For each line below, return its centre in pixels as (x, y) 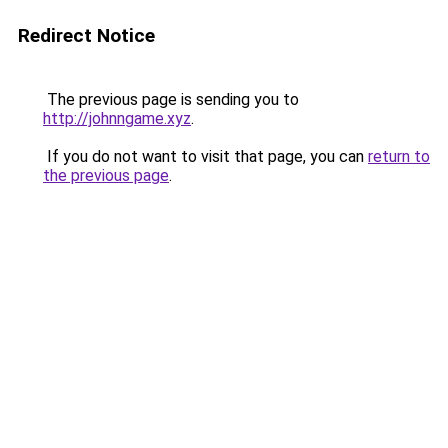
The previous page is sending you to (171, 99)
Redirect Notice (86, 35)
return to (399, 156)
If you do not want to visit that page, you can (205, 156)
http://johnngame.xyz (117, 118)
